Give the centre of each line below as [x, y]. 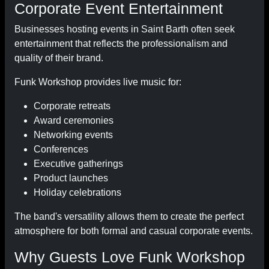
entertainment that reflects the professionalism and [121, 44]
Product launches [71, 178]
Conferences [61, 149]
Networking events [73, 135]
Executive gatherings [78, 164]
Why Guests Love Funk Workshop [130, 257]
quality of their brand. [59, 58]
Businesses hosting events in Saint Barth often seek [125, 29]
